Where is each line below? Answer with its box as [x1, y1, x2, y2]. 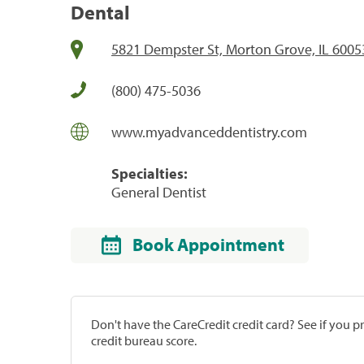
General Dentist [111, 182, 206, 201]
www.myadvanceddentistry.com [111, 122, 307, 141]
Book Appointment [132, 232, 284, 256]
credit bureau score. [91, 331, 197, 349]
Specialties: [111, 163, 188, 183]
